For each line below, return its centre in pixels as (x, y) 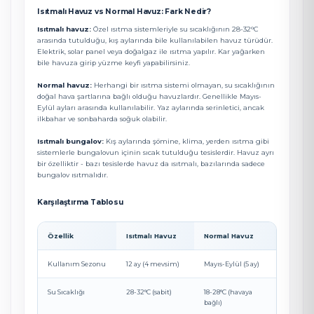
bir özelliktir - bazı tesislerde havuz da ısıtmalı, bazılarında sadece (151, 164)
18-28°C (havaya (228, 292)
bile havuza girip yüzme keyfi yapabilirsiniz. (114, 63)
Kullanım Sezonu (77, 264)
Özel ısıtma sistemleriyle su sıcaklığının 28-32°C (175, 29)
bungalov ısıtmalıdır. (73, 175)
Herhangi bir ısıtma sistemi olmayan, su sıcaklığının (183, 85)
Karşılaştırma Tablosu (80, 202)
